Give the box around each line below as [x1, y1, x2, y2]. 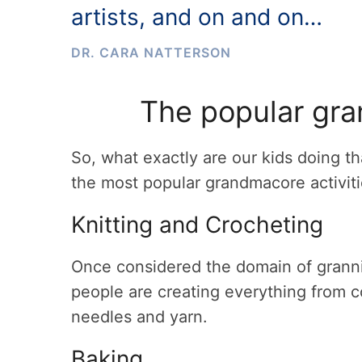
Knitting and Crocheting [71, 211, 323, 238]
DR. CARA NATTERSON [71, 44, 231, 61]
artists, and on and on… [71, 3, 322, 31]
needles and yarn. [71, 307, 208, 326]
